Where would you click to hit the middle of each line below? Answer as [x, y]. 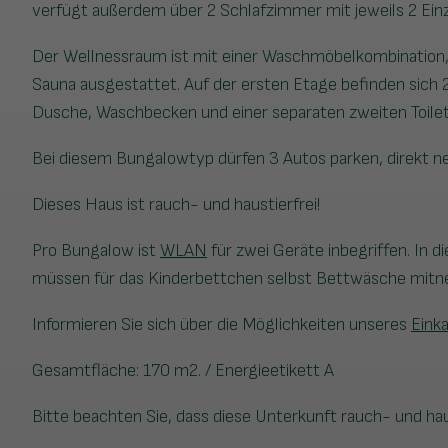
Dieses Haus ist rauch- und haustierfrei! [176, 205]
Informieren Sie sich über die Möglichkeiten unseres [221, 325]
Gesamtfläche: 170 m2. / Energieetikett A [183, 371]
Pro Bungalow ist [96, 251]
